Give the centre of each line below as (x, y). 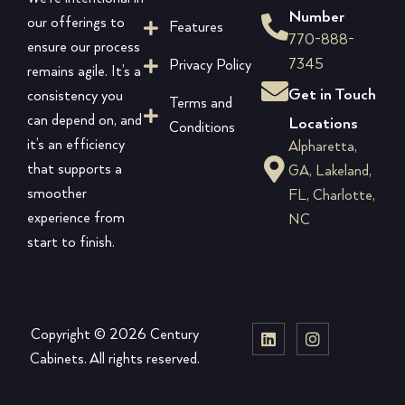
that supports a (75, 170)
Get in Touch (332, 95)
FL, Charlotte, (331, 196)
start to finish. (71, 243)
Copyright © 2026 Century (115, 334)
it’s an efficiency (76, 146)
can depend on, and (85, 121)
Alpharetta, (322, 147)
